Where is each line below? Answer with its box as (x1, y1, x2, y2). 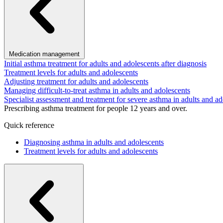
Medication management (9, 50, 80, 58)
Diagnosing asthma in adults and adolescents (24, 138, 164, 146)
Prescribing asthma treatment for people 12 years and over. (4, 104, 187, 112)
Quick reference (4, 121, 54, 129)
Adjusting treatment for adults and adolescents (4, 77, 148, 86)
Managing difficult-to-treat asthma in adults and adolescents (4, 86, 190, 95)
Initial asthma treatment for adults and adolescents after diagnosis (4, 59, 207, 68)
